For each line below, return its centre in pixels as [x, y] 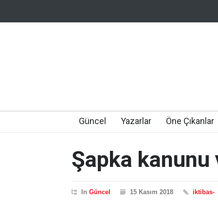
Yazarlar [136, 121]
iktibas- [204, 192]
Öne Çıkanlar [190, 121]
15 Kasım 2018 [152, 192]
